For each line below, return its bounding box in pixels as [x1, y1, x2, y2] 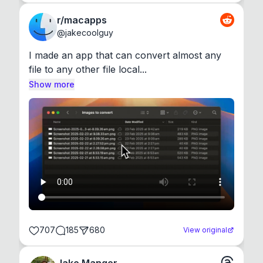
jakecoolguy [65, 28, 113, 38]
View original [183, 225, 227, 235]
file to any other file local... [29, 63, 147, 76]
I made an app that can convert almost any [29, 49, 221, 62]
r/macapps [57, 14, 107, 26]
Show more [29, 79, 75, 90]
